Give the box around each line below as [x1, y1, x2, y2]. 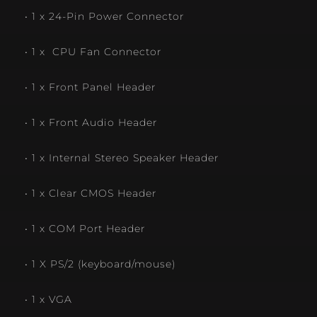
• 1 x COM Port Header [25, 223, 145, 235]
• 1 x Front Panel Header [25, 81, 156, 93]
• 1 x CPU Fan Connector [25, 46, 161, 58]
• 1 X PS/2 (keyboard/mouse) [25, 258, 175, 270]
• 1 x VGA [25, 294, 72, 306]
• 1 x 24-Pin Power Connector [25, 11, 184, 23]
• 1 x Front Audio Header [25, 117, 157, 129]
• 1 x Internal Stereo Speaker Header [25, 152, 219, 164]
